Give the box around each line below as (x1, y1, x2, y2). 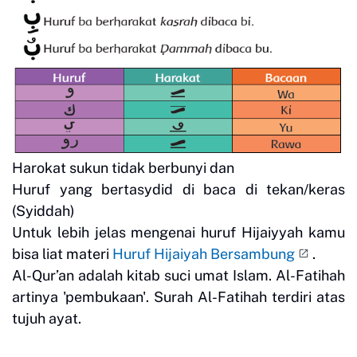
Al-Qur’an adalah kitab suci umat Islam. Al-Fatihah (12, 266, 345, 284)
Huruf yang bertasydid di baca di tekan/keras (12, 180, 345, 198)
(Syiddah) (12, 202, 75, 219)
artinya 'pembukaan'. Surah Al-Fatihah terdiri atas (12, 288, 345, 305)
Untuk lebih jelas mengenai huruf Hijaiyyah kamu (12, 223, 345, 241)
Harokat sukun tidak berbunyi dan (12, 159, 237, 176)
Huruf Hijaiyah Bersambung (112, 245, 295, 262)
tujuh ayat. (12, 309, 84, 327)
